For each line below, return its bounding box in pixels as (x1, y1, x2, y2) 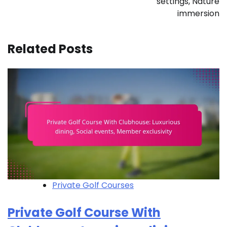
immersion (177, 7, 219, 19)
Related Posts (8, 40, 93, 57)
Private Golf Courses (52, 179, 134, 192)
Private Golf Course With (8, 204, 161, 221)
